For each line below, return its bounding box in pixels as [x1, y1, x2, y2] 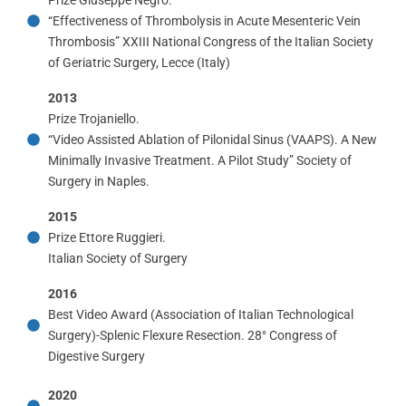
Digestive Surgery [47, 348, 145, 363]
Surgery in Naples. [47, 173, 150, 188]
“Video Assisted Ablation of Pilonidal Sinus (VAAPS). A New [47, 131, 377, 147]
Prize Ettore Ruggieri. [47, 229, 166, 245]
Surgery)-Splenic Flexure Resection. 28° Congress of [47, 327, 337, 343]
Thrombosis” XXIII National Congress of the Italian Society [47, 34, 373, 49]
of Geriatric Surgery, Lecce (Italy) [47, 54, 230, 70]
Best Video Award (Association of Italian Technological [47, 306, 353, 322]
